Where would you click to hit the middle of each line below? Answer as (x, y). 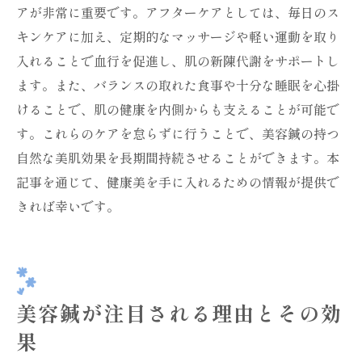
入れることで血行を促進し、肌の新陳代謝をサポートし (178, 61)
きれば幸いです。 (68, 206)
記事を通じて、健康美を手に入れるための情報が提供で (178, 182)
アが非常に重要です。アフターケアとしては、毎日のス (178, 12)
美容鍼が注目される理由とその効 (180, 313)
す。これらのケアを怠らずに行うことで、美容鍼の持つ (178, 133)
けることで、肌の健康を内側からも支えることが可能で (178, 109)
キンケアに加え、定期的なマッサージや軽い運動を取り (178, 36)
